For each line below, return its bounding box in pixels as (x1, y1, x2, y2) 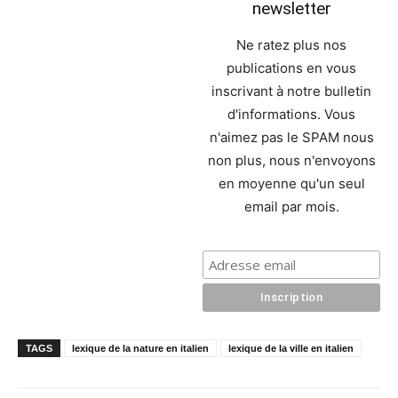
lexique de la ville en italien (228, 342, 354, 354)
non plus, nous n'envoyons (207, 151, 376, 169)
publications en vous (227, 59, 357, 76)
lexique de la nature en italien (72, 342, 209, 354)
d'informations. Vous (227, 105, 356, 123)
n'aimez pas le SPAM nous (209, 128, 374, 146)
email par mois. (243, 197, 339, 215)
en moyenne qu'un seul (218, 174, 365, 192)
